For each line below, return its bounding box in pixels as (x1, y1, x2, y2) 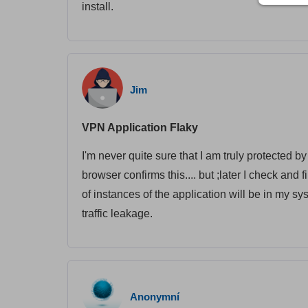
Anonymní (130, 290, 179, 302)
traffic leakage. (82, 208, 153, 220)
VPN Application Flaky (82, 122, 198, 134)
